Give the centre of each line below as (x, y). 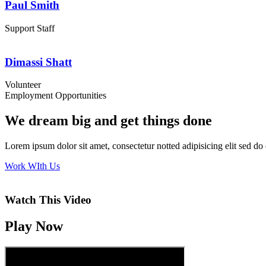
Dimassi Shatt (38, 62)
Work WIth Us (32, 166)
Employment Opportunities (56, 96)
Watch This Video (48, 199)
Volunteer (23, 85)
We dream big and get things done (108, 121)
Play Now (34, 226)
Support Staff (30, 28)
